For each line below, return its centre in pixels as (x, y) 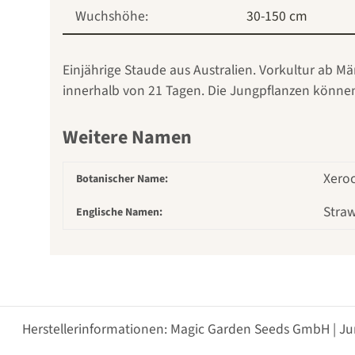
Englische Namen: (119, 212)
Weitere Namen (127, 137)
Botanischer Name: (122, 179)
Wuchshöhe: (112, 16)
